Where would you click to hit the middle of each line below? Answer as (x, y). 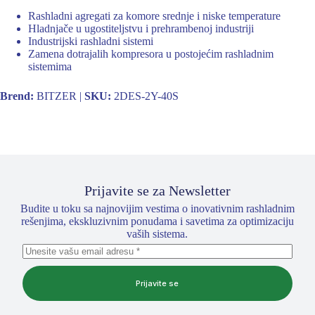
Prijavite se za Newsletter (157, 190)
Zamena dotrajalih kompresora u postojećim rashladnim (151, 53)
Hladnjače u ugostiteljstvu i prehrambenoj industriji (141, 28)
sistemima (50, 66)
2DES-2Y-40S (145, 96)
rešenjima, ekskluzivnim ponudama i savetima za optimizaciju (157, 221)
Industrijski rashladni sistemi (91, 41)
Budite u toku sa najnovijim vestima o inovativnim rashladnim (157, 208)
